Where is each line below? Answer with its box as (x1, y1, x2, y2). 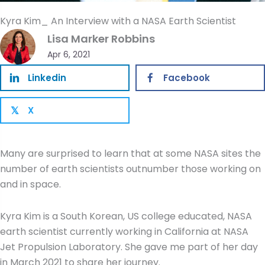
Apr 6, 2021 (47, 49, 90, 61)
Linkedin (28, 71, 66, 84)
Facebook (163, 71, 210, 84)
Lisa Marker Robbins (47, 31, 155, 47)
